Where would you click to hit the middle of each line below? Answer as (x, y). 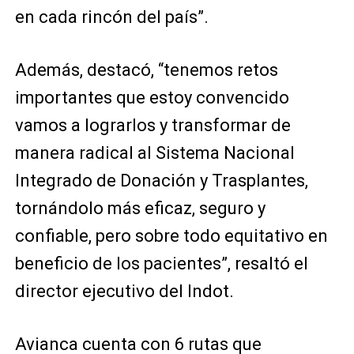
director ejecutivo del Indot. (124, 291)
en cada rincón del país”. (111, 17)
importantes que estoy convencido (152, 98)
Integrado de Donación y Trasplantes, (161, 181)
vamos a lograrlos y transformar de (153, 125)
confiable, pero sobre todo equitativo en (171, 236)
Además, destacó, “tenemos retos (146, 70)
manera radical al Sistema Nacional (154, 153)
